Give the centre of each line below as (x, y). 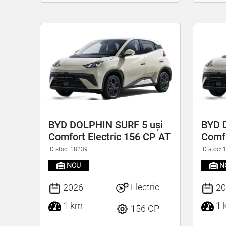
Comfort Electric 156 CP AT (110, 136)
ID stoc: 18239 (68, 149)
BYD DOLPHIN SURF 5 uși (106, 124)
